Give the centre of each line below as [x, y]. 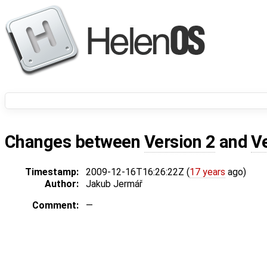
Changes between [74, 142]
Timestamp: [52, 172]
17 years [207, 172]
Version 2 [180, 142]
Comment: [55, 206]
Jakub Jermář [114, 184]
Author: [62, 184]
